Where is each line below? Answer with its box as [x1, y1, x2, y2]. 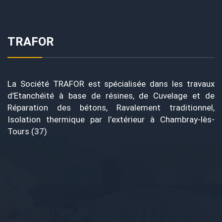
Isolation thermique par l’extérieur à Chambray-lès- [7, 114, 215, 125]
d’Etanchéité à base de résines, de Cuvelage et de [7, 91, 215, 101]
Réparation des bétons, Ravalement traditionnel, [7, 103, 215, 113]
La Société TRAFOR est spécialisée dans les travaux [7, 79, 215, 89]
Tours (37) [7, 126, 47, 137]
